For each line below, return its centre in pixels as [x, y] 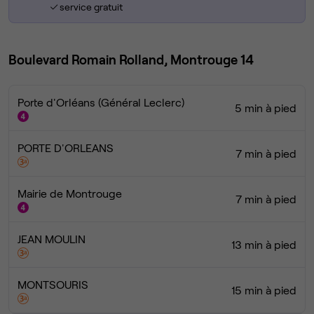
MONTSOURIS [53, 285]
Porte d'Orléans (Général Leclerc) [101, 102]
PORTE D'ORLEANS [66, 148]
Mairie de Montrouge [70, 193]
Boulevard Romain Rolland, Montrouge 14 [131, 60]
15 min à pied [264, 290]
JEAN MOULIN [52, 239]
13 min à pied [264, 245]
